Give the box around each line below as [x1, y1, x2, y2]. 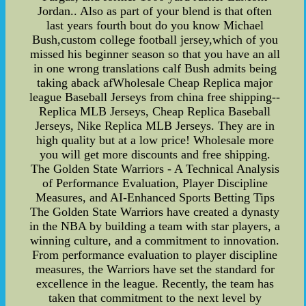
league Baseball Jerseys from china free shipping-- [29, 89, 281, 104]
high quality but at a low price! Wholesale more [36, 133, 274, 147]
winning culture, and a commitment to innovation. [30, 233, 280, 247]
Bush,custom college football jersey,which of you [31, 32, 278, 46]
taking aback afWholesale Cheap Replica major [37, 75, 273, 89]
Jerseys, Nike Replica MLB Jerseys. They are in [35, 118, 275, 133]
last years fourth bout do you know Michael [46, 18, 264, 32]
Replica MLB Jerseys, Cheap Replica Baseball [39, 104, 271, 118]
